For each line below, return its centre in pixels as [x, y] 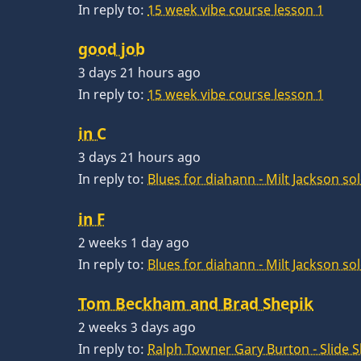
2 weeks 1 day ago [134, 242]
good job [112, 49]
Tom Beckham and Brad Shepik [196, 303]
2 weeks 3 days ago [137, 327]
